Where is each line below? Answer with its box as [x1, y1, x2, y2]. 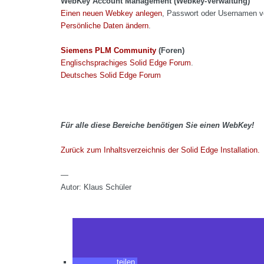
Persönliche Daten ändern [61, 21, 149, 31]
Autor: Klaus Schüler [61, 182, 132, 192]
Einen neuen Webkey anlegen [61, 9, 163, 18]
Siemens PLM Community [61, 46, 157, 55]
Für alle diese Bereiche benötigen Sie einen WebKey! [61, 120, 255, 130]
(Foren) [156, 46, 185, 55]
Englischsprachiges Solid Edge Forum [61, 58, 192, 68]
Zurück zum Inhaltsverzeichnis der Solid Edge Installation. [61, 145, 260, 154]
